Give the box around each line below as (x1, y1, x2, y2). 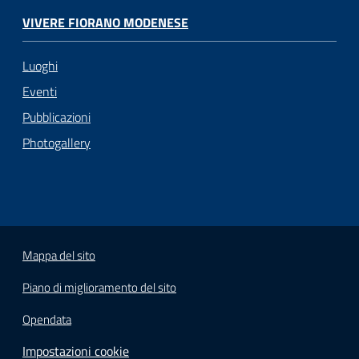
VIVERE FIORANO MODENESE (22, 12, 188, 32)
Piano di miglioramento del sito (22, 278, 176, 297)
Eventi (22, 82, 57, 102)
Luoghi (22, 56, 58, 76)
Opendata (22, 310, 71, 329)
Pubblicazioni (22, 107, 91, 127)
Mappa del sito (22, 246, 95, 265)
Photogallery (22, 133, 91, 153)
